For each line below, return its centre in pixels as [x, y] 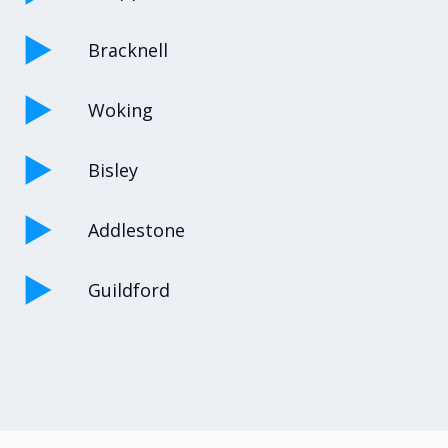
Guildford [129, 289]
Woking [120, 109]
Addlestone [136, 229]
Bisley [113, 169]
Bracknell [128, 49]
